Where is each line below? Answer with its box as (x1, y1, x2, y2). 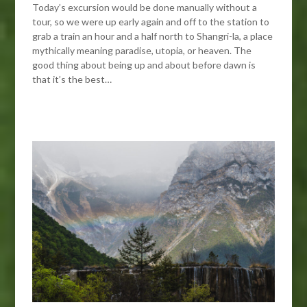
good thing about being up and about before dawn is (32, 59, 256, 71)
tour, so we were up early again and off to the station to (32, 16, 270, 28)
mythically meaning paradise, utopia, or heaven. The (32, 45, 252, 57)
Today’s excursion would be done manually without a (32, 1, 258, 14)
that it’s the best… (32, 73, 112, 86)
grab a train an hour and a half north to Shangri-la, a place (32, 30, 273, 42)
